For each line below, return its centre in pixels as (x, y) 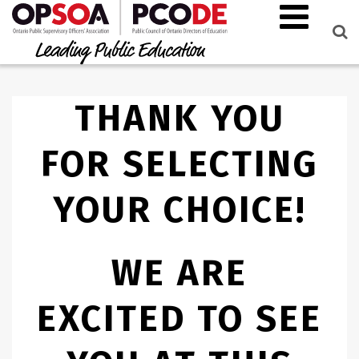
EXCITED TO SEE (179, 319)
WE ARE (179, 273)
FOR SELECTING (179, 164)
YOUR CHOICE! (179, 210)
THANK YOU (179, 119)
